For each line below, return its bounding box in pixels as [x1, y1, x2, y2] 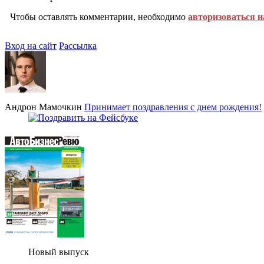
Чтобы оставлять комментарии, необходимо [10, 11, 188, 22]
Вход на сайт [5, 40, 57, 51]
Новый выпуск [28, 246, 89, 257]
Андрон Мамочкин [5, 101, 82, 112]
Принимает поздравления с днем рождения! [84, 101, 262, 112]
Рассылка [59, 40, 97, 51]
